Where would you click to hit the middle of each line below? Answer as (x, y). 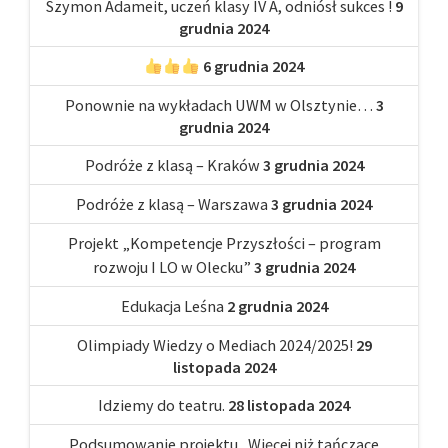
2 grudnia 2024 (277, 306)
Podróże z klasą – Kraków (172, 165)
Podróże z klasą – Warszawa (172, 204)
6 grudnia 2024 (253, 66)
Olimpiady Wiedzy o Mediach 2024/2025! (214, 345)
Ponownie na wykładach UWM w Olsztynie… (218, 105)
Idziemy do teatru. (161, 405)
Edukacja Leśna (172, 306)
